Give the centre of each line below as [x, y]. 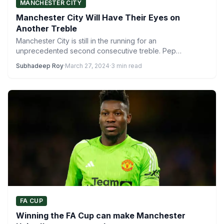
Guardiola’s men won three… [63, 61]
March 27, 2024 [87, 66]
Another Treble [46, 28]
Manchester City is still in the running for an [86, 41]
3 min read [126, 66]
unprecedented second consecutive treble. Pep [96, 51]
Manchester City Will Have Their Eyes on [98, 17]
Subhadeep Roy [40, 66]
